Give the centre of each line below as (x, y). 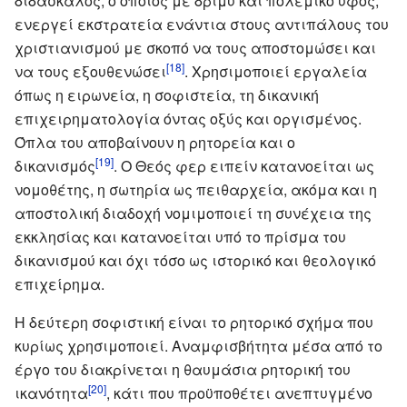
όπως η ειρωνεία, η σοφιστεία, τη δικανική (167, 94)
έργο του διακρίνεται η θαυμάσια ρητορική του (183, 369)
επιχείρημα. (60, 283)
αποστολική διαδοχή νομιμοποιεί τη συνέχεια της (193, 213)
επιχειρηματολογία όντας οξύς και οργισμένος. (188, 118)
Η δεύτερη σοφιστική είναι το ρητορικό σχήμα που (194, 322)
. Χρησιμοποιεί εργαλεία (276, 71)
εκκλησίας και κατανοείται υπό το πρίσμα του (180, 236)
